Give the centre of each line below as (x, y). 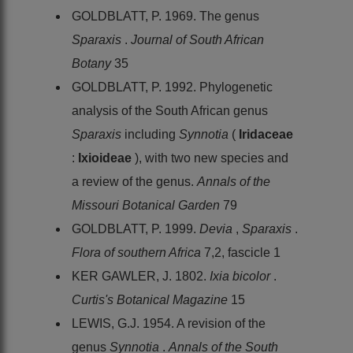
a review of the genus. (134, 181)
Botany (93, 63)
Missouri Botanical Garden (147, 205)
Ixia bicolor (242, 276)
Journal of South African (197, 39)
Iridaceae (266, 134)
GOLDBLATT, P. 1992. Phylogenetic (172, 87)
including (152, 134)
